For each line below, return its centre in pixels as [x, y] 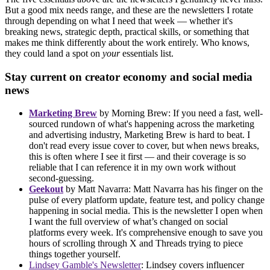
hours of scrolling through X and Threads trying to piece [136, 243]
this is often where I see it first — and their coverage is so [137, 157]
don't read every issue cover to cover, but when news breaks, [144, 146]
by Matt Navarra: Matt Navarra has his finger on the [163, 189]
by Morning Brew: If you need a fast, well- [180, 113]
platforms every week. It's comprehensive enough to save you [146, 233]
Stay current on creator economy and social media [129, 77]
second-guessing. [61, 178]
